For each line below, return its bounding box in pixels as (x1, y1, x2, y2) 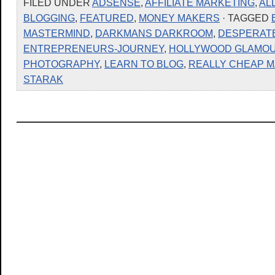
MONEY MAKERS (139, 12, 220, 23)
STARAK (23, 74, 63, 85)
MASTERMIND (23, 28, 90, 39)
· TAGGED (220, 12, 271, 23)
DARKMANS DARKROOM (95, 28, 213, 39)
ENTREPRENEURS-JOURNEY (23, 43, 164, 54)
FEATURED (80, 12, 134, 23)
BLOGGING (23, 12, 75, 23)
